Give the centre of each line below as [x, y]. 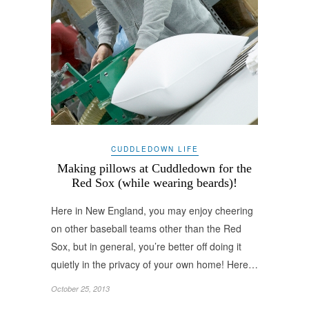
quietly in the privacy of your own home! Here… [154, 265]
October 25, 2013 [80, 289]
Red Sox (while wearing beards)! [154, 183]
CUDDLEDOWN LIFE [154, 149]
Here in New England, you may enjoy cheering [152, 211]
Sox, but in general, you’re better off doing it [146, 247]
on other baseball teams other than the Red [146, 229]
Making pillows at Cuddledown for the [154, 169]
